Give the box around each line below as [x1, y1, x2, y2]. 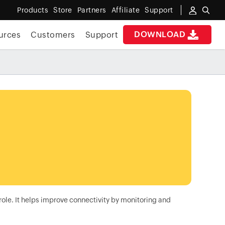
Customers [31, 30, 75, 40]
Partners [77, 6, 106, 14]
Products [17, 6, 48, 14]
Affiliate [111, 6, 140, 14]
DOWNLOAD [134, 30, 186, 39]
